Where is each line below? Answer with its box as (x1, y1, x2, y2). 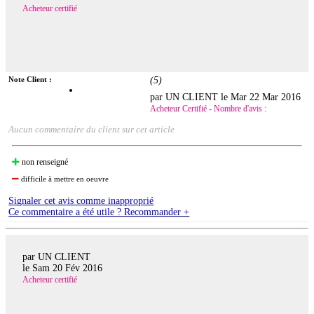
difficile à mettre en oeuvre (19, 175, 109, 184)
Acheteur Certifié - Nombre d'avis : (150, 104, 267, 114)
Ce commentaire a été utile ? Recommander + (8, 207, 190, 218)
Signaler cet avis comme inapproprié (8, 196, 154, 207)
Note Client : (8, 75, 53, 84)
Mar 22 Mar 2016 (231, 92, 301, 103)
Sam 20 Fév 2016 (32, 262, 102, 273)
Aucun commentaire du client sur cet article (8, 124, 175, 135)
